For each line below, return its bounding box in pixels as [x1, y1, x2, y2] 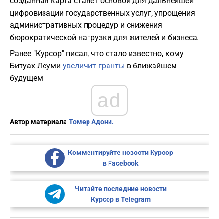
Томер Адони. [69, 118, 114, 126]
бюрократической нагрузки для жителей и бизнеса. [10, 33, 199, 43]
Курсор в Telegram [90, 196, 151, 204]
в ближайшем [125, 61, 177, 71]
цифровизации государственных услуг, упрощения [10, 8, 195, 18]
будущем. [10, 73, 45, 83]
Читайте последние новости [74, 185, 167, 193]
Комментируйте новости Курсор [68, 149, 173, 157]
